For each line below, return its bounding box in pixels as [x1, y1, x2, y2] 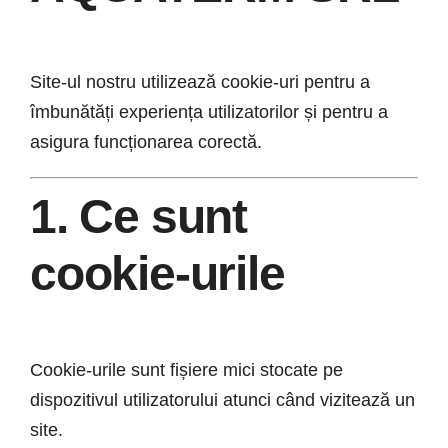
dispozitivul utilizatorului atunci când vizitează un [30, 389, 415, 410]
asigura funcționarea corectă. [30, 132, 262, 152]
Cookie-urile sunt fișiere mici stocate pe [30, 359, 343, 380]
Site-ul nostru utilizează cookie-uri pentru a [30, 72, 370, 92]
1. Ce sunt [30, 190, 248, 243]
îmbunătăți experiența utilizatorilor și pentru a [30, 102, 388, 122]
